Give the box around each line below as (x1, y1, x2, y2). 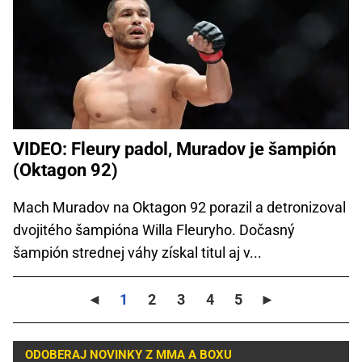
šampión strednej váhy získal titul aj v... (13, 243, 262, 261)
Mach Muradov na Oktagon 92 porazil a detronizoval (13, 198, 346, 216)
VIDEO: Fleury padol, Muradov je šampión (13, 138, 336, 159)
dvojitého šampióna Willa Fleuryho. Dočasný (13, 221, 295, 238)
